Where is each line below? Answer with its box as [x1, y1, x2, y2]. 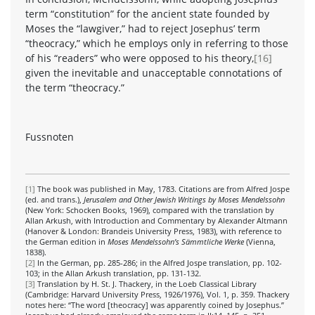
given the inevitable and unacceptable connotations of [25, 65, 282, 79]
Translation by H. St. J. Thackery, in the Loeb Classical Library [35, 278, 257, 289]
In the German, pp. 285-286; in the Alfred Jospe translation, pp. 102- [35, 257, 282, 268]
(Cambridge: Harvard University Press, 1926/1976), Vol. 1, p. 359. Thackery [25, 289, 290, 300]
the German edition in [25, 236, 108, 247]
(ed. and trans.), [25, 194, 84, 205]
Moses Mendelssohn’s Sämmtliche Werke [108, 236, 246, 247]
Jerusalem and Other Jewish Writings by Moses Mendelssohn [84, 194, 285, 205]
